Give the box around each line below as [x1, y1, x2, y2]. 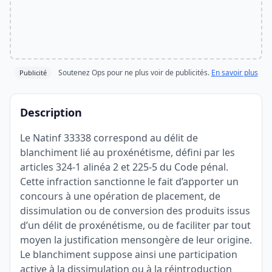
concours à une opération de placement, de [20, 189, 220, 203]
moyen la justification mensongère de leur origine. [20, 233, 252, 246]
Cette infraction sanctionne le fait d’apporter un [20, 175, 239, 188]
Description [20, 105, 82, 120]
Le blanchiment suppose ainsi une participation [20, 248, 237, 261]
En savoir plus [211, 67, 258, 78]
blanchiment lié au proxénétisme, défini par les [20, 146, 235, 159]
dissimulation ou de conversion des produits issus [20, 204, 250, 217]
